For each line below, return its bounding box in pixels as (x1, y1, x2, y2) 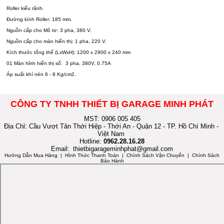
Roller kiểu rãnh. (6, 5, 44, 11)
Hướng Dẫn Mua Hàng (4, 152, 57, 158)
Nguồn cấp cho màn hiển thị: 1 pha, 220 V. (6, 38, 107, 44)
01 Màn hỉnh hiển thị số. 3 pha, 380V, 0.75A (6, 60, 111, 66)
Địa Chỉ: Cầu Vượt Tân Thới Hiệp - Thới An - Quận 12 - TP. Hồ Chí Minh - (3, 122, 220, 130)
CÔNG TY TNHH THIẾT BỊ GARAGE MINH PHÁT (10, 98, 213, 109)
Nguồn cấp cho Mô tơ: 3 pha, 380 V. (6, 27, 92, 33)
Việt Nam (97, 129, 126, 137)
